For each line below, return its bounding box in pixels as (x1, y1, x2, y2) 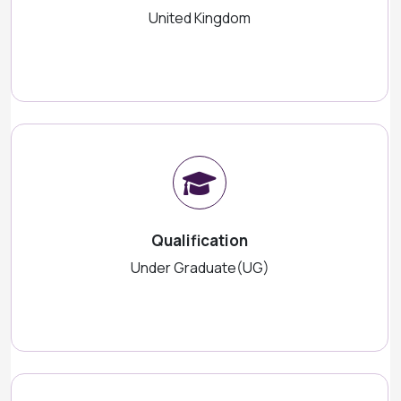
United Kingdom (149, 8, 251, 28)
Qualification (151, 230, 248, 251)
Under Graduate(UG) (130, 258, 269, 277)
